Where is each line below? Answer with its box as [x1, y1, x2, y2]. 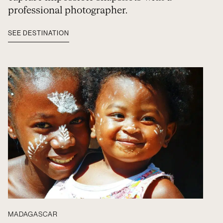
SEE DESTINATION [8, 30, 69, 36]
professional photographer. [8, 5, 127, 15]
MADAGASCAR [8, 211, 58, 218]
